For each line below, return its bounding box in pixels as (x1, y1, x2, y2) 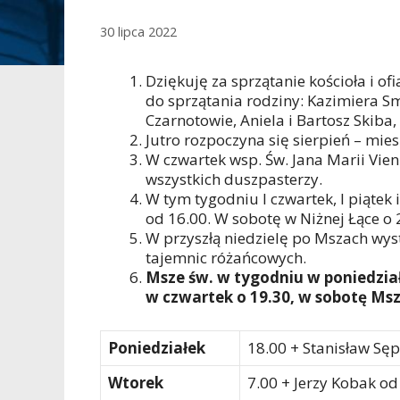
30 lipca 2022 (100, 23, 177, 41)
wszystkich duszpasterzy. (146, 169, 322, 190)
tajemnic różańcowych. (146, 247, 306, 269)
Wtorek (108, 371, 163, 393)
